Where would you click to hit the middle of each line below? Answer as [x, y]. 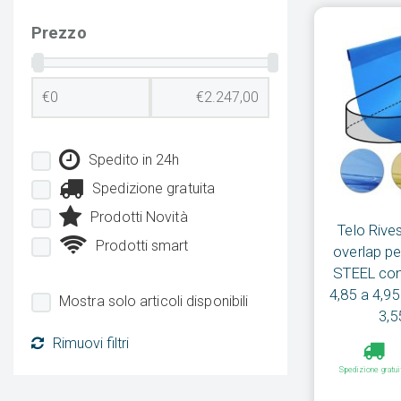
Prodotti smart [142, 246]
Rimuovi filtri [91, 344]
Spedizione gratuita [154, 189]
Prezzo [59, 33]
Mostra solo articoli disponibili [154, 302]
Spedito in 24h [134, 160]
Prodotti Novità [139, 218]
